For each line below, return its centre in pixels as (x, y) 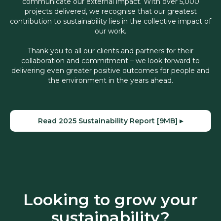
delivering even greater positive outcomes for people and (110, 71)
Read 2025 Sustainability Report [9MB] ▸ (110, 121)
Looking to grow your (110, 200)
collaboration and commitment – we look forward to (110, 61)
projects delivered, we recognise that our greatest (110, 12)
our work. (110, 31)
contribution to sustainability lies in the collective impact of (110, 21)
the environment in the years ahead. (110, 81)
